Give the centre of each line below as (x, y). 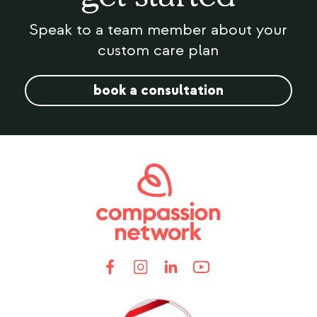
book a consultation (158, 91)
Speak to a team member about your (158, 30)
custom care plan (158, 51)
